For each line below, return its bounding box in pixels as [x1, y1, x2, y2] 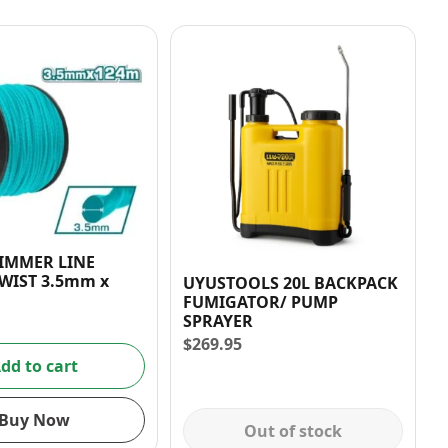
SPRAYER [182, 310, 253, 333]
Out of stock [243, 419, 342, 442]
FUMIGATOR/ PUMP [182, 291, 338, 314]
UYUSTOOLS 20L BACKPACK [182, 272, 398, 295]
